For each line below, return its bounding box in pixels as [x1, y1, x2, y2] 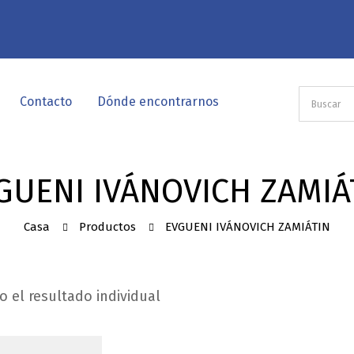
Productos [79, 220, 136, 234]
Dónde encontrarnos [97, 94, 219, 109]
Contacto [20, 94, 72, 109]
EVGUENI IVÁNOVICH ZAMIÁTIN [165, 220, 330, 234]
